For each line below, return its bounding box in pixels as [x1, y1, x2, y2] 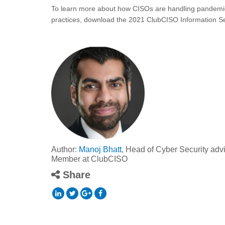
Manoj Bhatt [79, 145, 122, 154]
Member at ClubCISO [51, 155, 128, 163]
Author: [51, 145, 79, 154]
